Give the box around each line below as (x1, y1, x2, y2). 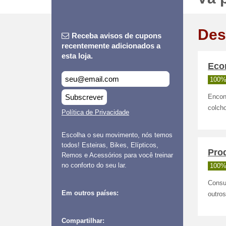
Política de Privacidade (62, 108, 129, 116)
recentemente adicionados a (62, 41, 160, 50)
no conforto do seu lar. (62, 161, 127, 169)
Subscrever (65, 93, 103, 101)
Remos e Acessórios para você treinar (62, 151, 173, 159)
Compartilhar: (62, 217, 104, 224)
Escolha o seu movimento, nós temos (62, 131, 173, 139)
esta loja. (62, 51, 93, 60)
